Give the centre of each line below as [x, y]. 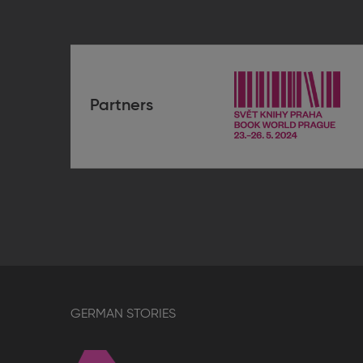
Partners [122, 107]
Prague [310, 158]
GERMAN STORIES [123, 314]
